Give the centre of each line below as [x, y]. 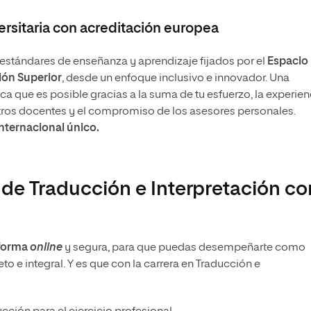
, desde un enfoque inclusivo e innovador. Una [176, 78]
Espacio [288, 62]
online [46, 248]
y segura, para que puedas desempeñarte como [184, 248]
